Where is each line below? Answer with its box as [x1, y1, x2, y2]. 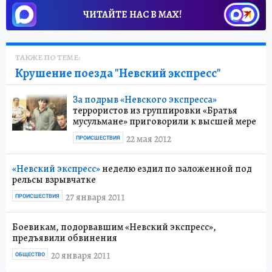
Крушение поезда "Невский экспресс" [15, 65, 221, 81]
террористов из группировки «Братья [73, 104, 237, 117]
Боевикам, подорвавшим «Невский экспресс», [12, 220, 216, 234]
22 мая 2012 [126, 132, 171, 146]
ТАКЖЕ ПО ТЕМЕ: [15, 52, 80, 63]
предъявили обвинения [12, 231, 117, 245]
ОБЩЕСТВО [15, 251, 45, 257]
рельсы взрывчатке [12, 173, 96, 186]
